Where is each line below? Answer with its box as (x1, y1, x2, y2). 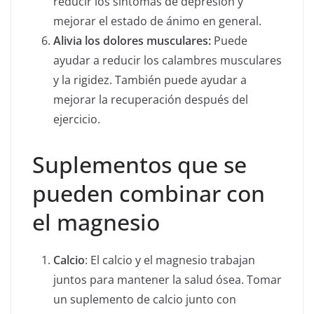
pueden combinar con (32, 178, 265, 209)
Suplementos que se (32, 149, 247, 180)
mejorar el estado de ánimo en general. (53, 13, 261, 29)
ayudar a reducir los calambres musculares (53, 53, 282, 69)
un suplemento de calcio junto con (53, 292, 236, 308)
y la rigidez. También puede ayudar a (53, 72, 247, 88)
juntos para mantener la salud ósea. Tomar (53, 272, 282, 288)
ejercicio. (53, 111, 100, 128)
